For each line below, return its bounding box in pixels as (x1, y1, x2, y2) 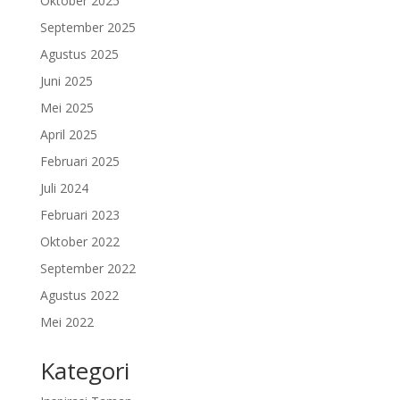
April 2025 (39, 126, 97, 144)
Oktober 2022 (39, 233, 120, 251)
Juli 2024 (39, 179, 88, 197)
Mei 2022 (39, 313, 94, 331)
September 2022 (39, 260, 136, 278)
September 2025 (39, 19, 136, 37)
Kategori (39, 354, 129, 387)
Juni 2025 (39, 72, 93, 90)
